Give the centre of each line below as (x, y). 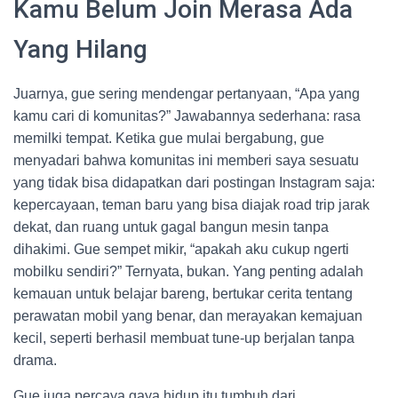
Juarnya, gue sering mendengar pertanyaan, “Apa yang (187, 94)
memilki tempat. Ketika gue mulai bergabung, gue (169, 138)
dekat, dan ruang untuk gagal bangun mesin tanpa (171, 227)
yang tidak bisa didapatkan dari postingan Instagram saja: (194, 183)
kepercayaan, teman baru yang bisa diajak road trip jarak (191, 205)
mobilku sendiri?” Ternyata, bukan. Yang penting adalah (188, 271)
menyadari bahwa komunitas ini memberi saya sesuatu (186, 160)
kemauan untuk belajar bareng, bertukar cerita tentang (183, 294)
